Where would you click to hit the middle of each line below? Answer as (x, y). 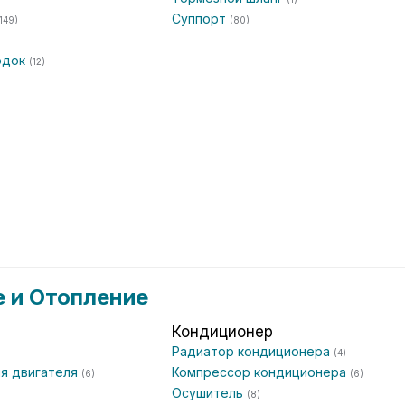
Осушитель (209, 393)
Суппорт (201, 19)
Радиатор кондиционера (253, 351)
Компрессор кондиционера (261, 372)
